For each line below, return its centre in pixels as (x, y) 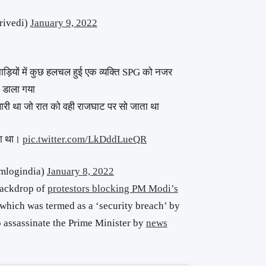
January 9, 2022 (64, 23)
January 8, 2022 (80, 172)
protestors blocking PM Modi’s (113, 189)
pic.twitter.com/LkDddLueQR (84, 139)
